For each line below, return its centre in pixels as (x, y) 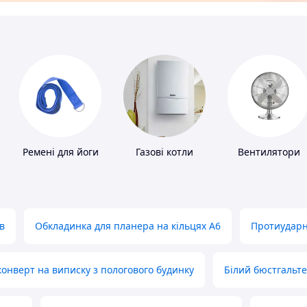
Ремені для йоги (60, 152)
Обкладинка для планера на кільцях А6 (128, 226)
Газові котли (164, 152)
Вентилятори (269, 152)
